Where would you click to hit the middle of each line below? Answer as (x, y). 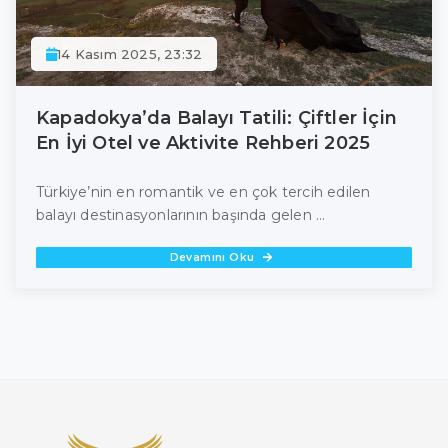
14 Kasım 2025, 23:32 (130, 54)
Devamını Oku (214, 258)
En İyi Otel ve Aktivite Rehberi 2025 (203, 143)
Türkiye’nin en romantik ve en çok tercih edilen (203, 192)
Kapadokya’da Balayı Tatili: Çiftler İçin (217, 118)
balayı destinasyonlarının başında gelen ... (181, 215)
